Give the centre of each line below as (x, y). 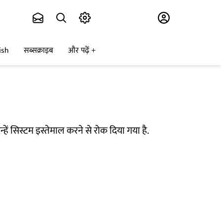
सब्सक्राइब (38, 51)
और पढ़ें (79, 51)
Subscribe (117, 18)
